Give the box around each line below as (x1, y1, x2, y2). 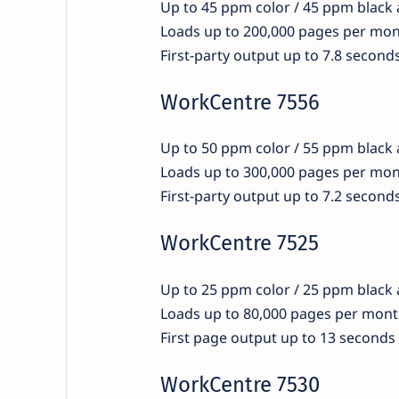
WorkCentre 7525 (159, 231, 319, 256)
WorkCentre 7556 (159, 89, 320, 115)
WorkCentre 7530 (159, 371, 320, 397)
